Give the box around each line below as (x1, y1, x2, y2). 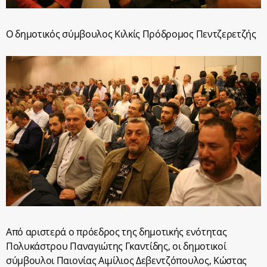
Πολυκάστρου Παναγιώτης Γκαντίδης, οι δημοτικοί (6, 240, 226, 253)
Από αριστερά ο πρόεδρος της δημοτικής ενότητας (6, 225, 227, 239)
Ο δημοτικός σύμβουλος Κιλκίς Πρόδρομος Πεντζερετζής (6, 27, 256, 41)
